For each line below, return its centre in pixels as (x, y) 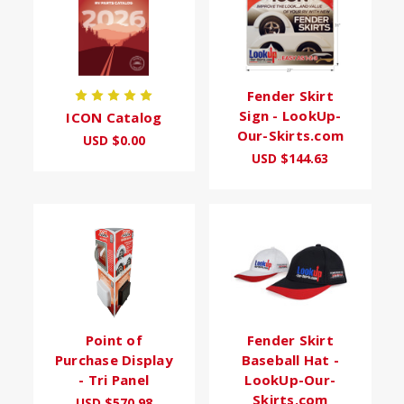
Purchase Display (114, 360)
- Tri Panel (114, 380)
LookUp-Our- (290, 380)
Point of (114, 340)
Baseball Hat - (290, 360)
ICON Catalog (114, 118)
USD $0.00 (114, 141)
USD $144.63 (290, 159)
